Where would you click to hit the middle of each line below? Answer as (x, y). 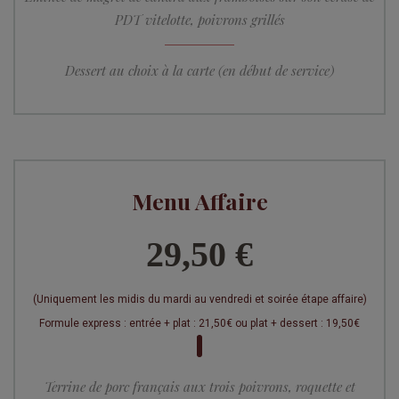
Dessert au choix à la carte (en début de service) (199, 71)
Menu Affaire (199, 201)
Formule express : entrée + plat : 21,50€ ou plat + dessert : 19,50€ (199, 324)
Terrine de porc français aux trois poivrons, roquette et (199, 387)
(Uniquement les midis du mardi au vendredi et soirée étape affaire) (199, 300)
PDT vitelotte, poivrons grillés (199, 20)
